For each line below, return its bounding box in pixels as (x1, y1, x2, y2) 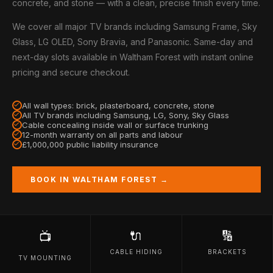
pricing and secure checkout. (12, 67, 130, 77)
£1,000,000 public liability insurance (22, 140, 158, 149)
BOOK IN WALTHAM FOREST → (30, 175, 168, 184)
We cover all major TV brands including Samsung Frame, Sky (12, 21, 257, 32)
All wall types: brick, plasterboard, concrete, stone (22, 101, 214, 110)
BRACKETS (207, 248, 247, 255)
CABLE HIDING (109, 248, 163, 255)
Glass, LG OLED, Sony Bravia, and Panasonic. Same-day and (12, 37, 253, 47)
